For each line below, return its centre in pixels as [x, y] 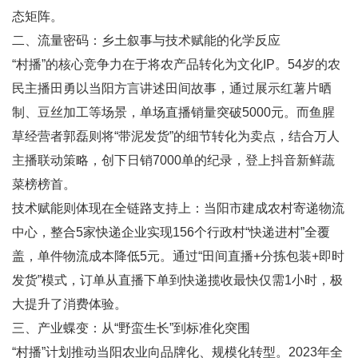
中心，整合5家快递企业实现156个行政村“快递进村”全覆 [171, 232]
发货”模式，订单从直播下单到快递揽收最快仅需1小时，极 [177, 280]
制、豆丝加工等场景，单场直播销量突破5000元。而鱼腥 [173, 112]
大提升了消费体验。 [70, 304]
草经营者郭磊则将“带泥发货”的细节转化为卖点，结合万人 [176, 136]
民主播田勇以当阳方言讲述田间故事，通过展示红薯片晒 [172, 88]
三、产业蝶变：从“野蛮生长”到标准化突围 [131, 328]
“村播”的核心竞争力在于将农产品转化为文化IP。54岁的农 [176, 64]
